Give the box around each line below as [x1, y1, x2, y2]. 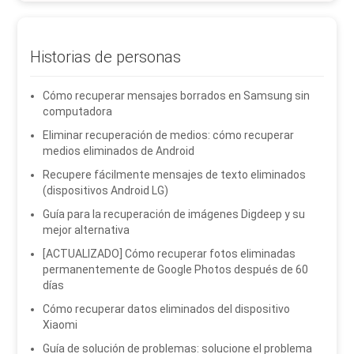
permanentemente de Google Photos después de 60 [43, 263, 309, 277]
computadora [43, 105, 113, 119]
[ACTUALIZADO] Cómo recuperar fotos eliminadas [43, 247, 296, 261]
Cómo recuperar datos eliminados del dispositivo [43, 303, 291, 316]
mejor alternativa [43, 224, 130, 237]
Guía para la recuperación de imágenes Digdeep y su [43, 208, 306, 221]
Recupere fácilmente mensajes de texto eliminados [43, 168, 307, 182]
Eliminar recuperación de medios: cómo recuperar [43, 129, 295, 142]
